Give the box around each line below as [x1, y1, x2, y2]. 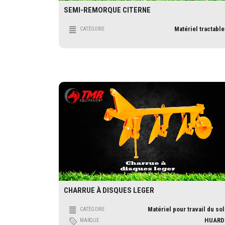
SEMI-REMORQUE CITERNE [64, 6, 151, 15]
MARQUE [80, 217, 99, 223]
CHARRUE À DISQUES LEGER [64, 185, 154, 195]
